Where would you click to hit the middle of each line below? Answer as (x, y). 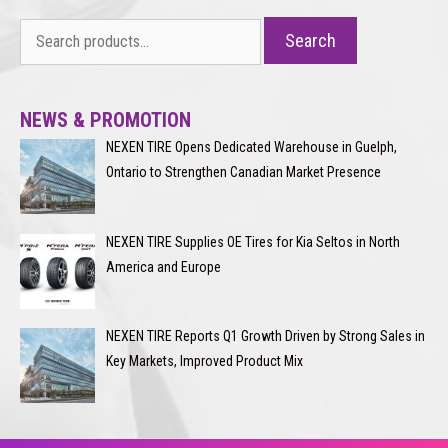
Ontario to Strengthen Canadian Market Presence (243, 171)
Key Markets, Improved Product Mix (204, 361)
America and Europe (163, 266)
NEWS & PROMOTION (105, 119)
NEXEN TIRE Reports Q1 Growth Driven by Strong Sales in (265, 336)
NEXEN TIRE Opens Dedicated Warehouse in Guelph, (251, 146)
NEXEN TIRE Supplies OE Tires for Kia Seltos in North (252, 241)
